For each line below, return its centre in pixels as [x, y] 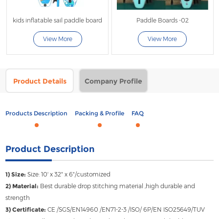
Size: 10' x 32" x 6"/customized [68, 174]
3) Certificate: [27, 209]
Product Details [40, 81]
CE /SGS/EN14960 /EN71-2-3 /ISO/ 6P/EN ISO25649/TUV [126, 209]
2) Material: [22, 186]
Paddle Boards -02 [162, 20]
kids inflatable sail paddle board [58, 20]
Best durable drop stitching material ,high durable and [117, 186]
